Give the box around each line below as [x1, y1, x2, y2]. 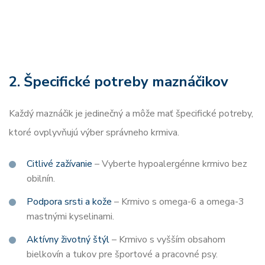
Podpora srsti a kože [27, 195, 112, 208]
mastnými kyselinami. [27, 209, 114, 223]
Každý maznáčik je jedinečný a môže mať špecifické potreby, [9, 106, 253, 120]
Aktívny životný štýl [27, 232, 109, 246]
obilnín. [27, 172, 55, 185]
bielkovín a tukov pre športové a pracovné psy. [27, 247, 218, 261]
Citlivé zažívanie [27, 157, 92, 170]
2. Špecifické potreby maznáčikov [9, 72, 228, 91]
